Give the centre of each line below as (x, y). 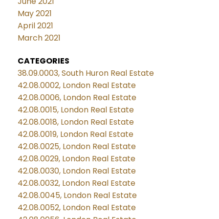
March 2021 (39, 38)
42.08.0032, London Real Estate (76, 183)
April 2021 (35, 25)
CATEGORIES (43, 61)
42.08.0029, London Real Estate (76, 158)
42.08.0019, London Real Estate (75, 134)
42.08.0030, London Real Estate (77, 171)
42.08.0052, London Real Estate (77, 207)
